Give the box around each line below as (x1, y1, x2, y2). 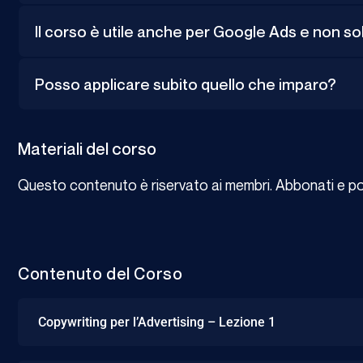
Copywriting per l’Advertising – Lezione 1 (38, 314, 275, 330)
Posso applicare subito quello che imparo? (35, 75, 336, 94)
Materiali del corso (18, 139, 156, 160)
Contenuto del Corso (18, 263, 183, 284)
